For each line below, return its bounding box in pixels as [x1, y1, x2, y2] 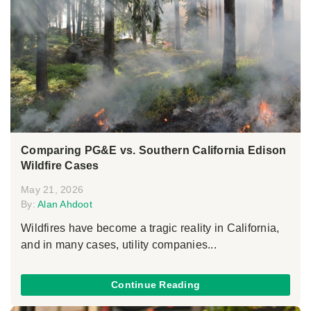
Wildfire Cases [21, 159, 99, 171]
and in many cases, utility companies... [21, 238, 217, 251]
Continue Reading [111, 279, 200, 291]
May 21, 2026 [21, 183, 83, 195]
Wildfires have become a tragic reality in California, [21, 221, 280, 234]
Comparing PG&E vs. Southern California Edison [21, 144, 287, 156]
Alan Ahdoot [37, 198, 92, 210]
